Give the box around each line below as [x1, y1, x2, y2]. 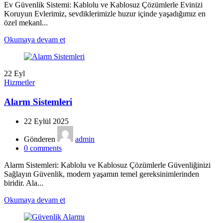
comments [30, 143, 62, 152]
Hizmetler [4, 78, 35, 87]
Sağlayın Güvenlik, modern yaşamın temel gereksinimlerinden [4, 169, 199, 178]
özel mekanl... [4, 18, 48, 27]
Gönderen [24, 134, 55, 143]
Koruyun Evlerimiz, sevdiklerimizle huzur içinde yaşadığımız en [4, 9, 206, 18]
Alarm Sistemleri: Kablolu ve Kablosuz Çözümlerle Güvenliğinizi [4, 160, 211, 169]
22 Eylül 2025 [24, 116, 69, 125]
